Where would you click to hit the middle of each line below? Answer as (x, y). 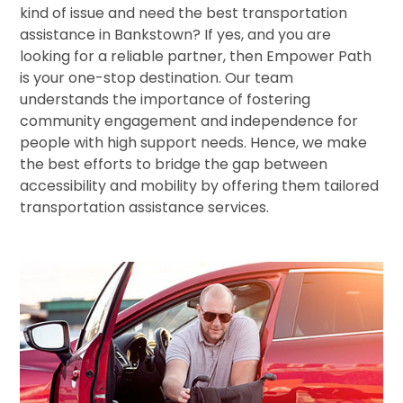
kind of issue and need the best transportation (184, 13)
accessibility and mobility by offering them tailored (199, 186)
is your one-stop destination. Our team (157, 78)
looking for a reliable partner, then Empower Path (196, 57)
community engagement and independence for (189, 121)
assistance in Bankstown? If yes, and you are (175, 35)
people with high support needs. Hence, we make (193, 143)
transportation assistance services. (144, 208)
